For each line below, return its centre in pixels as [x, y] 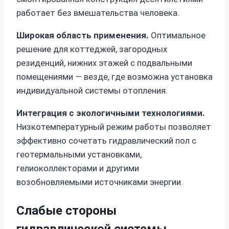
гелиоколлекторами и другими [78, 168]
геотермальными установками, [79, 155]
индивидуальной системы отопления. [92, 91]
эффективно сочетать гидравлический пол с [106, 141]
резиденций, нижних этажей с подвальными [104, 63]
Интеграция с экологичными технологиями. [111, 113]
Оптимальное [177, 36]
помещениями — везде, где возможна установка [114, 77]
